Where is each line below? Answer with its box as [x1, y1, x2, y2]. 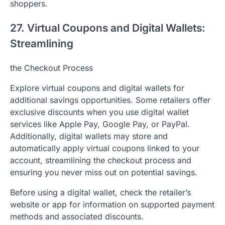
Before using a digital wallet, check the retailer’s [10, 187, 191, 197]
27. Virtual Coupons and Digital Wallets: [10, 22, 205, 35]
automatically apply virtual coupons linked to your [10, 143, 199, 153]
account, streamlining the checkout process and [10, 155, 191, 165]
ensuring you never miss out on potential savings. [10, 167, 197, 177]
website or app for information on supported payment [10, 199, 214, 209]
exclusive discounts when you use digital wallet [10, 106, 189, 117]
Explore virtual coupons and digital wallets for [10, 82, 184, 93]
